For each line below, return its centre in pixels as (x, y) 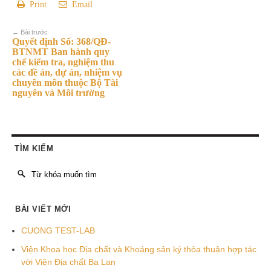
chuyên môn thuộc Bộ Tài (65, 82)
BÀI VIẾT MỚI (43, 209)
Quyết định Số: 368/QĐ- (61, 41)
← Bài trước (30, 32)
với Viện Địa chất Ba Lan (68, 262)
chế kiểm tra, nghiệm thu (63, 62)
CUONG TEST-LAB (58, 230)
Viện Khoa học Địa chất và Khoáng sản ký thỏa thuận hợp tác (139, 249)
